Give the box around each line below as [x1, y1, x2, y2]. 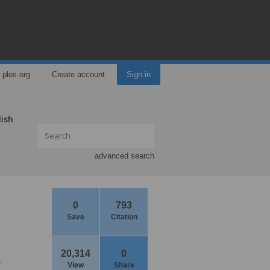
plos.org [2, 70, 30, 79]
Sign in [127, 70, 151, 79]
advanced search [95, 151, 154, 160]
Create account [52, 70, 105, 79]
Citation [110, 213, 137, 221]
